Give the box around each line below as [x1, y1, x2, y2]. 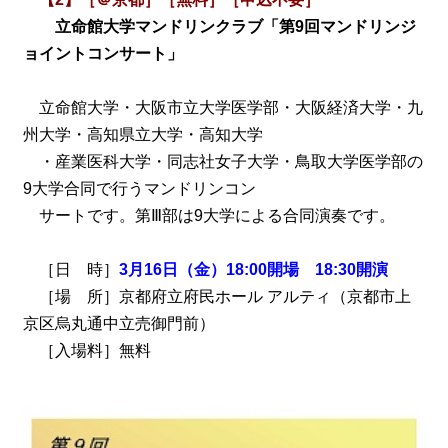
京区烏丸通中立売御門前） [22, 314, 215, 332]
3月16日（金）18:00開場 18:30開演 [118, 260, 388, 278]
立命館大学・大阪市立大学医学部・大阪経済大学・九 [22, 98, 423, 116]
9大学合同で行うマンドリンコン [22, 179, 256, 197]
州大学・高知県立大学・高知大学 [22, 125, 263, 143]
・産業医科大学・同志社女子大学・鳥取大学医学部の [22, 152, 423, 170]
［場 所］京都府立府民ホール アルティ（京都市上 [22, 287, 411, 305]
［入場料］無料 [22, 341, 151, 359]
